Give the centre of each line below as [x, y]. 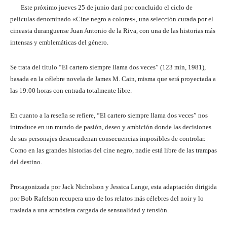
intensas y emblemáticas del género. [59, 42]
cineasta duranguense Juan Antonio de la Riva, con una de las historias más [113, 30]
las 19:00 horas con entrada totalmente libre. [71, 90]
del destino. [26, 162]
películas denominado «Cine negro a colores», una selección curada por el [112, 19]
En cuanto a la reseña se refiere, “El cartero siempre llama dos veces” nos [109, 115]
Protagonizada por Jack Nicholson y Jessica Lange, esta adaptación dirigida [113, 186]
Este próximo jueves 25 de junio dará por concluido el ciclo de [101, 7]
